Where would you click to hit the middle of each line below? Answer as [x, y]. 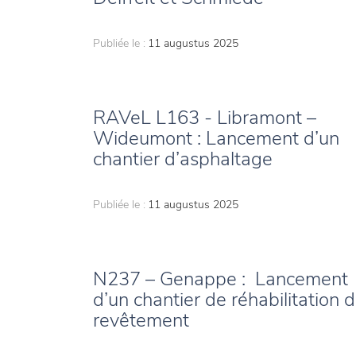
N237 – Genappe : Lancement [221, 279]
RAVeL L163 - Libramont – [205, 118]
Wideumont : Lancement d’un [216, 139]
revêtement [141, 321]
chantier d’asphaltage [183, 159]
